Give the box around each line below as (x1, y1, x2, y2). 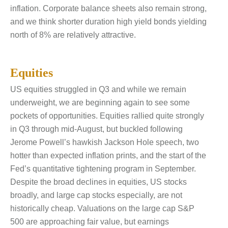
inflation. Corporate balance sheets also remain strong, (10, 4, 207, 13)
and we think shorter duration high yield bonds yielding (10, 17, 207, 26)
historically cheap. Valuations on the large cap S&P (10, 204, 194, 213)
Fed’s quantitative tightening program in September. (10, 164, 196, 174)
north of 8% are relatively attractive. (10, 30, 136, 39)
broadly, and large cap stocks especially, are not (10, 191, 182, 200)
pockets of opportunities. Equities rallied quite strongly (10, 111, 204, 121)
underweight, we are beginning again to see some (10, 98, 190, 107)
